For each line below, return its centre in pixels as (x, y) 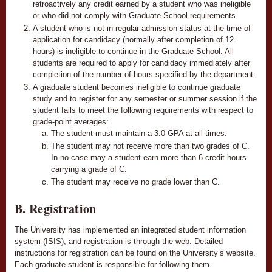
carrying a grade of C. (89, 169)
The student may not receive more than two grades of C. (150, 146)
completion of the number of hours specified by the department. (144, 74)
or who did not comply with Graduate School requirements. (135, 15)
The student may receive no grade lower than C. (135, 182)
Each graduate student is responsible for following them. (113, 264)
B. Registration (56, 208)
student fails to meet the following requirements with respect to (143, 110)
